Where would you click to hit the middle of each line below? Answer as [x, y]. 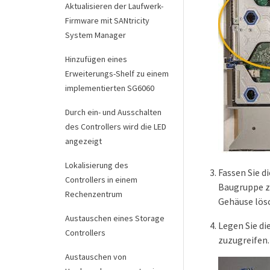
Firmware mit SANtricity [107, 20]
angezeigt [83, 141]
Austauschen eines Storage [115, 218]
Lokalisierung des [97, 165]
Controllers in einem [101, 180]
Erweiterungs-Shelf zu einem [117, 74]
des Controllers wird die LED [116, 127]
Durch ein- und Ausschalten [113, 112]
